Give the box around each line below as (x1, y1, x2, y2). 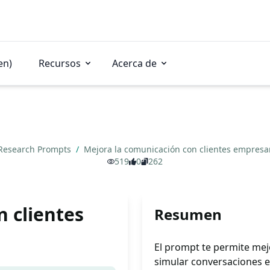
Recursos (39, 57, 81, 70)
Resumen (154, 204, 222, 224)
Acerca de (112, 57, 157, 70)
